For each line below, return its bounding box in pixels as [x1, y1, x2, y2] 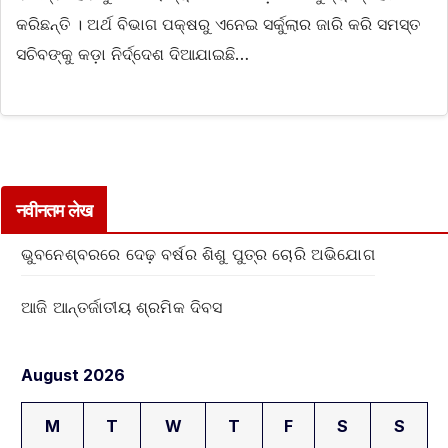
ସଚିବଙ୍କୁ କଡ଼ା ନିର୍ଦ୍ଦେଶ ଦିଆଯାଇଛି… [16, 44, 249, 65]
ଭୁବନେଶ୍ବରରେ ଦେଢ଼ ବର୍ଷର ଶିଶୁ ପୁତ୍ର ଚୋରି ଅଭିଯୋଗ [21, 243, 375, 264]
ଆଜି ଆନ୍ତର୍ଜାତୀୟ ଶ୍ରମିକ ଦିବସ [21, 296, 223, 317]
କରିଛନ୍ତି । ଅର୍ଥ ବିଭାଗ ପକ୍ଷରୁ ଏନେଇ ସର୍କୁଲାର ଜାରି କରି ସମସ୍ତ [16, 14, 420, 35]
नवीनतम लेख [16, 199, 92, 222]
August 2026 [21, 365, 125, 386]
